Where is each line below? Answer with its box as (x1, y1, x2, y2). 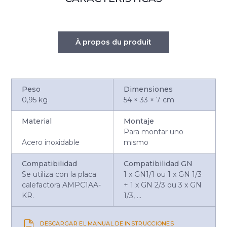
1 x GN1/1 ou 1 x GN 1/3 (123, 169, 202, 179)
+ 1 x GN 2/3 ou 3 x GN (123, 180, 202, 190)
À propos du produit (75, 37, 152, 47)
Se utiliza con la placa (22, 169, 97, 179)
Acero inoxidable (22, 137, 80, 147)
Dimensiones (123, 84, 173, 94)
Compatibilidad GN (123, 159, 193, 168)
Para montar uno (123, 127, 183, 136)
